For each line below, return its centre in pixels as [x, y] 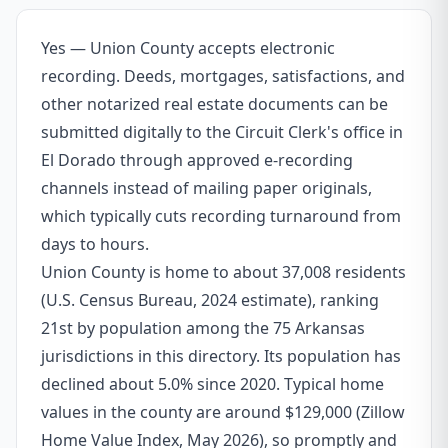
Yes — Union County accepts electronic [188, 48]
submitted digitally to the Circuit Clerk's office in [222, 132]
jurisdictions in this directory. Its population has [221, 356]
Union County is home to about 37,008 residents [223, 272]
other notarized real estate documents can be [214, 104]
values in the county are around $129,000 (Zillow [223, 412]
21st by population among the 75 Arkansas [203, 328]
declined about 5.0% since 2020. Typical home [212, 384]
